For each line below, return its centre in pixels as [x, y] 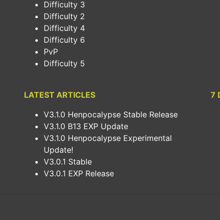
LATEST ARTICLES [60, 95]
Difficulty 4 [64, 28]
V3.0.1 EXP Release [79, 173]
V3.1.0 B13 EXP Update [86, 126]
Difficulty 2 [64, 16]
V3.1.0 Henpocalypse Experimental [108, 138]
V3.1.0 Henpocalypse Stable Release [111, 114]
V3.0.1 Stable [68, 162]
